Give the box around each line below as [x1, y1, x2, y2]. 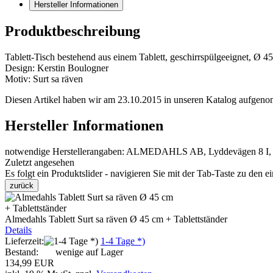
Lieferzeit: [5, 235, 44, 246]
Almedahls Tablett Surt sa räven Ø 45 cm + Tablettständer [5, 213, 227, 224]
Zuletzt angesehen [5, 157, 74, 168]
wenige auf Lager [55, 246, 123, 257]
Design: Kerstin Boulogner [5, 62, 108, 73]
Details [5, 224, 32, 235]
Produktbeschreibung [5, 23, 140, 39]
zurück [10, 180, 34, 190]
